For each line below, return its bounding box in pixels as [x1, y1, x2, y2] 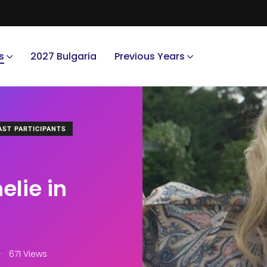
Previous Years [114, 49, 185, 63]
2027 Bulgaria [30, 49, 97, 63]
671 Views [7, 248, 47, 260]
